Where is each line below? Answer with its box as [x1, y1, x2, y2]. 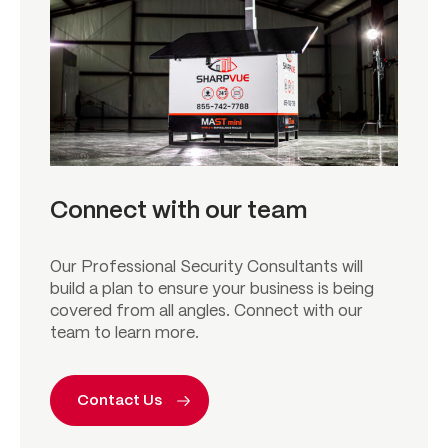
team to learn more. [50, 326, 199, 342]
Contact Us [77, 394, 162, 409]
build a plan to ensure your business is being [50, 282, 374, 298]
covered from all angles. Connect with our [50, 304, 363, 320]
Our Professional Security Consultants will [50, 260, 363, 276]
